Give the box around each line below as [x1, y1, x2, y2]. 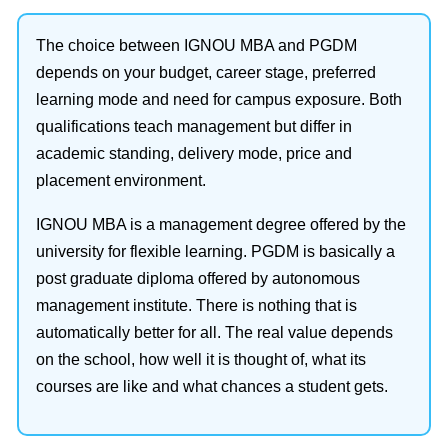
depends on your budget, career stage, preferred [36, 64, 376, 81]
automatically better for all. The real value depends [36, 324, 393, 341]
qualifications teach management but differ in [36, 118, 352, 135]
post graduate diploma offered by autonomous [36, 270, 360, 287]
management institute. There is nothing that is [36, 297, 357, 314]
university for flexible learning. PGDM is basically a [36, 243, 395, 260]
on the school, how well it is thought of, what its [36, 351, 366, 368]
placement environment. [36, 172, 206, 189]
